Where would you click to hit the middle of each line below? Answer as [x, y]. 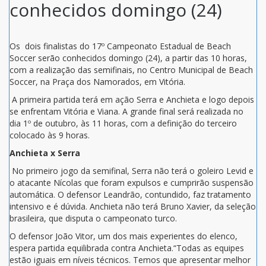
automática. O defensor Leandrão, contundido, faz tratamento [130, 194]
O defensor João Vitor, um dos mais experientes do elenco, [123, 236]
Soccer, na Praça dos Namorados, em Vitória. [97, 81]
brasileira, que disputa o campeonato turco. [93, 218]
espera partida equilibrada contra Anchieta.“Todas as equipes [127, 248]
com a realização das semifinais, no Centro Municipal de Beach [131, 69]
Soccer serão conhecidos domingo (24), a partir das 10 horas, [128, 58]
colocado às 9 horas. [50, 135]
